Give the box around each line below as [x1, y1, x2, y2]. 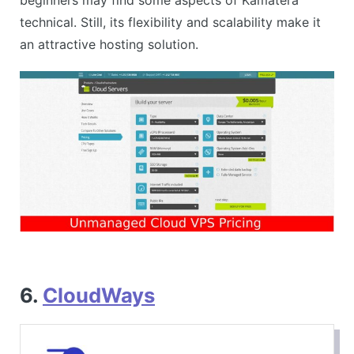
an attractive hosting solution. [20, 36, 198, 52]
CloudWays [43, 283, 155, 308]
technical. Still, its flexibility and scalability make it [20, 13, 321, 30]
